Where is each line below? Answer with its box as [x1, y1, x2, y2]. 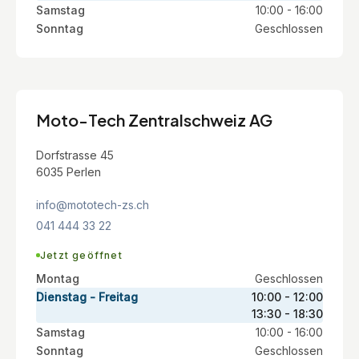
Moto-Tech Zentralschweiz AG [36, 109, 272, 130]
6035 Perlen [36, 164, 101, 179]
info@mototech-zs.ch [36, 197, 149, 212]
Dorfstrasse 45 [36, 147, 114, 162]
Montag [36, 271, 79, 285]
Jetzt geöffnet [40, 248, 123, 261]
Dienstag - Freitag [36, 289, 138, 304]
